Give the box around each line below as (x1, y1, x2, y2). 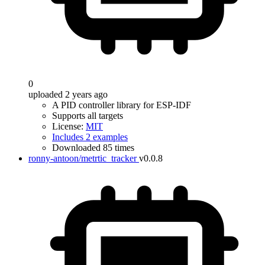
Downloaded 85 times (52, 143, 134, 153)
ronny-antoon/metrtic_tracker (28, 153, 137, 163)
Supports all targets (52, 111, 123, 121)
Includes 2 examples (52, 132, 128, 142)
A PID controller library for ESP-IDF (52, 100, 191, 110)
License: (52, 121, 86, 131)
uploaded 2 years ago (28, 89, 108, 99)
